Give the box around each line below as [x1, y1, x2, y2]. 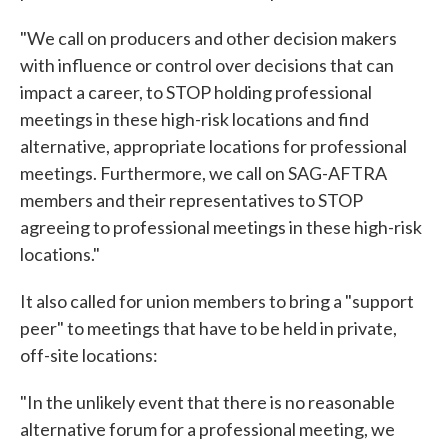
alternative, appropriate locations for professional [20, 135, 407, 158]
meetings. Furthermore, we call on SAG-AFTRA [20, 162, 387, 185]
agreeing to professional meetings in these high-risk [20, 216, 422, 239]
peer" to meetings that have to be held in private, [20, 317, 397, 340]
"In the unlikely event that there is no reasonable [20, 391, 395, 414]
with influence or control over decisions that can [20, 54, 394, 77]
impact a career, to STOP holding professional [20, 81, 372, 104]
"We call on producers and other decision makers [20, 27, 397, 50]
